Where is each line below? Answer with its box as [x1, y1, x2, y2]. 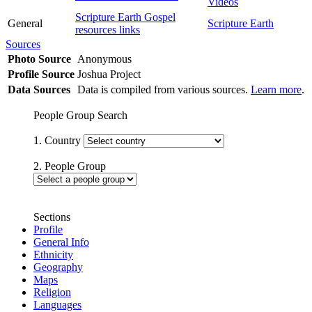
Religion [33, 286, 71, 298]
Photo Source [8, 52, 71, 65]
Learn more [251, 83, 302, 95]
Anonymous [77, 52, 134, 65]
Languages [33, 298, 81, 311]
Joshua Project [77, 68, 143, 80]
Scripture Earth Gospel [75, 10, 175, 23]
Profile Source [8, 68, 75, 80]
